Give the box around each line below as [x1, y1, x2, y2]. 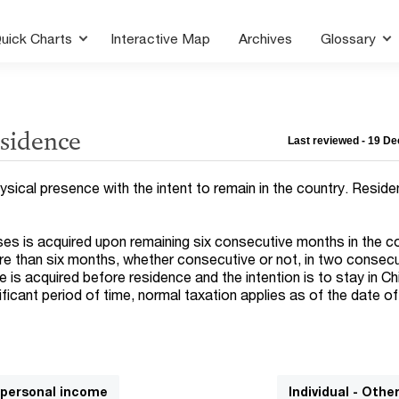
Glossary [321, 30, 380, 46]
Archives [239, 30, 293, 46]
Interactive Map [110, 30, 211, 46]
